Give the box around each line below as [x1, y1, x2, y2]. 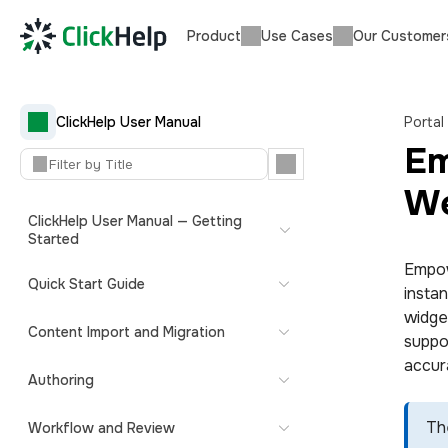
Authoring [28, 371, 94, 389]
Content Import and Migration [28, 323, 225, 341]
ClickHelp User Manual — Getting [28, 212, 242, 230]
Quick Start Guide [28, 275, 145, 293]
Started [28, 230, 79, 248]
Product [187, 27, 241, 45]
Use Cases [261, 27, 333, 45]
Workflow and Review [28, 419, 175, 437]
